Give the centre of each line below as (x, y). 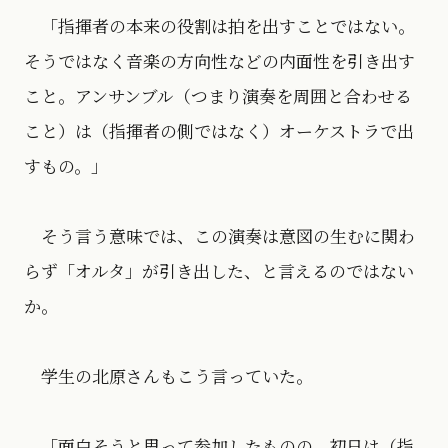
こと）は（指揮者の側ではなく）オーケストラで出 (219, 131)
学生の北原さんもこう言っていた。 (168, 376)
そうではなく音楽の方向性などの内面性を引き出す (219, 61)
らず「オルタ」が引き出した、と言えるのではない (219, 271)
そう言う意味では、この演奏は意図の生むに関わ (219, 236)
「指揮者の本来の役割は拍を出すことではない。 (219, 26)
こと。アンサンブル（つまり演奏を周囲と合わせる (218, 96)
